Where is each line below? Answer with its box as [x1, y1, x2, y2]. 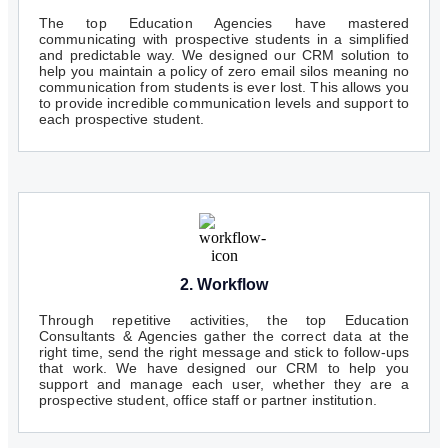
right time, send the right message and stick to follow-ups [39, 344, 409, 361]
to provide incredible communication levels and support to [39, 95, 409, 112]
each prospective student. [39, 111, 205, 128]
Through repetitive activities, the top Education [39, 312, 409, 329]
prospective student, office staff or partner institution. [39, 392, 377, 409]
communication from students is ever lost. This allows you [39, 79, 409, 96]
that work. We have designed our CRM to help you [39, 360, 409, 377]
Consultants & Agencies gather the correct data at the [39, 328, 409, 345]
